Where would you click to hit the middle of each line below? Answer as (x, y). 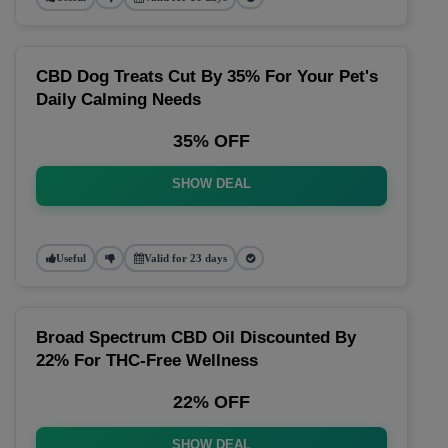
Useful (70, 257)
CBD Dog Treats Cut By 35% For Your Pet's (207, 76)
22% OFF (211, 402)
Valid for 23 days (185, 257)
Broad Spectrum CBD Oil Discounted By (196, 337)
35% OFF (211, 141)
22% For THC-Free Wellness (147, 360)
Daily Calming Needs (118, 99)
